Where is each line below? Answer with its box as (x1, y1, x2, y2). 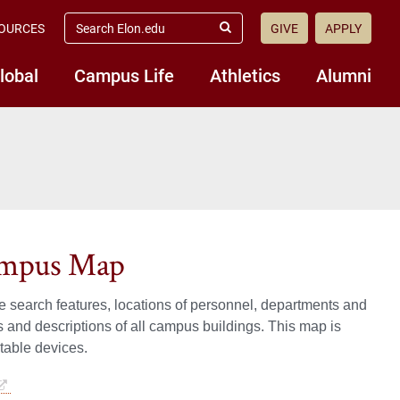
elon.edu (63, 26, 114, 42)
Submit (223, 28, 263, 42)
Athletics (210, 63, 280, 87)
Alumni (316, 63, 371, 87)
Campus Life (74, 63, 174, 87)
